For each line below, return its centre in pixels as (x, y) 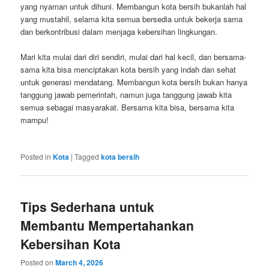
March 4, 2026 (80, 262)
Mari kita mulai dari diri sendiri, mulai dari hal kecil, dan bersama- (134, 57)
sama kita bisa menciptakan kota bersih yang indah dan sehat (128, 70)
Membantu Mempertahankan (107, 225)
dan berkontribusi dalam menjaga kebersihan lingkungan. (119, 32)
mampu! (35, 120)
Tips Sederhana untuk (88, 206)
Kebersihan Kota (71, 243)
